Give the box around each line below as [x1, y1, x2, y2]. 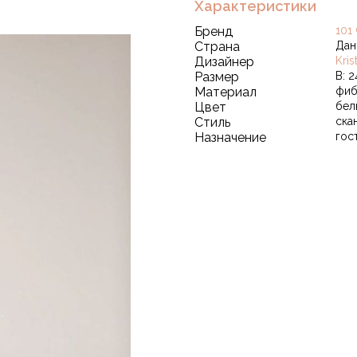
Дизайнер [194, 54, 254, 69]
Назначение [194, 130, 266, 145]
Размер [194, 69, 239, 84]
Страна [194, 39, 240, 54]
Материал [194, 84, 257, 100]
